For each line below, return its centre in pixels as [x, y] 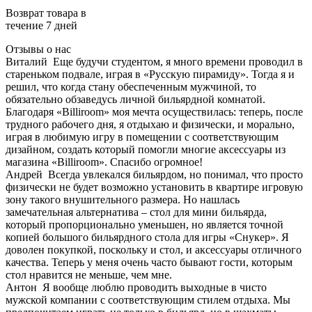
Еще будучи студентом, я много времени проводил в [178, 61]
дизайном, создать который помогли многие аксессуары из [146, 149]
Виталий [26, 61]
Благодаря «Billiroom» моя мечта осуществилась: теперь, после [154, 111]
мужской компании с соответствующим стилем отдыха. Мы [148, 299]
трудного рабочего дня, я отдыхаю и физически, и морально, [150, 124]
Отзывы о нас [38, 49]
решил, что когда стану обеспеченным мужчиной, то [131, 86]
